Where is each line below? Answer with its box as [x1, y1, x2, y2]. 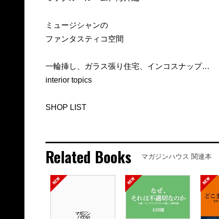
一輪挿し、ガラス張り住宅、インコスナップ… [45, 62, 210, 71]
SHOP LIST [45, 103, 87, 112]
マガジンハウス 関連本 [141, 153, 212, 161]
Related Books [45, 146, 131, 168]
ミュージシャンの [45, 21, 108, 30]
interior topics [45, 76, 92, 85]
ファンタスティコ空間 [45, 35, 124, 44]
